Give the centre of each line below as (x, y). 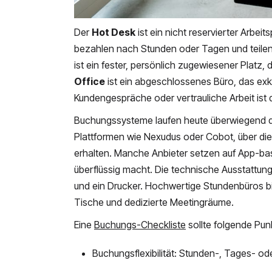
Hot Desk (114, 32)
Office (90, 82)
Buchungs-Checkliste (140, 225)
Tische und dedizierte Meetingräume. (154, 202)
